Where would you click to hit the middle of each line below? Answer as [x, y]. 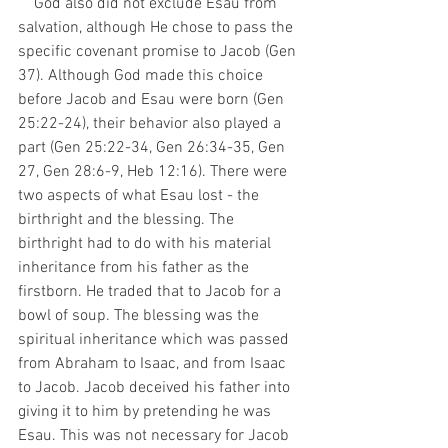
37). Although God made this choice [142, 76]
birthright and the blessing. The [128, 220]
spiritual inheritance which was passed [155, 340]
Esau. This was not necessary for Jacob [155, 436]
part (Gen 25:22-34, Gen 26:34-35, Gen [153, 148]
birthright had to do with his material [146, 244]
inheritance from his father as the [135, 268]
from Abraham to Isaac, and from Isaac [154, 364]
